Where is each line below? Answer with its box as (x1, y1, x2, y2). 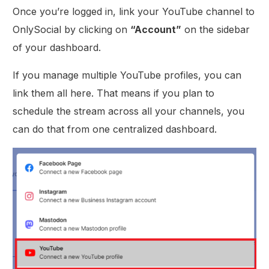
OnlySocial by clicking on (13, 23, 131, 36)
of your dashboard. (13, 41, 101, 54)
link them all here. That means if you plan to (13, 87, 215, 100)
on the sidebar (181, 23, 250, 36)
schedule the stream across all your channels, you (13, 105, 245, 118)
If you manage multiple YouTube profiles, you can (13, 69, 242, 82)
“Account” (130, 23, 182, 36)
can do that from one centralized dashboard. (13, 123, 217, 136)
